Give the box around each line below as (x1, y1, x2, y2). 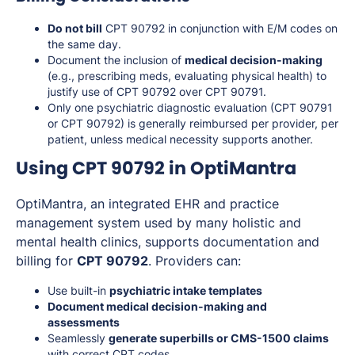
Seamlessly (48, 331, 109, 345)
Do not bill (48, 21, 102, 36)
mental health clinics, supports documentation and (16, 234, 319, 250)
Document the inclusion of (48, 53, 185, 67)
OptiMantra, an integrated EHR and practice (16, 196, 279, 212)
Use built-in (48, 284, 109, 298)
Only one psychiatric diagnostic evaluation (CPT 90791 (48, 101, 333, 115)
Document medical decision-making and (48, 300, 267, 314)
